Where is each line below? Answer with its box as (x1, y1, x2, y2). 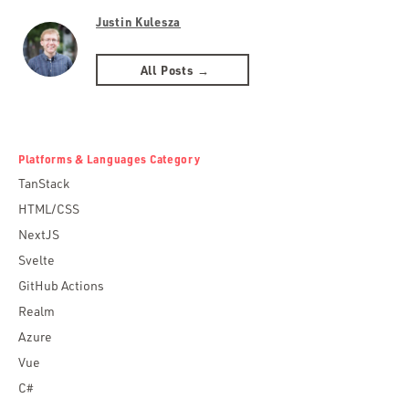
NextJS (18, 226, 59, 243)
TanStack (18, 175, 69, 192)
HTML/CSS (18, 201, 79, 217)
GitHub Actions (18, 278, 104, 294)
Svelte (18, 252, 55, 268)
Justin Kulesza (96, 14, 182, 30)
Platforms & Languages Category (18, 152, 201, 167)
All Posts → (140, 62, 210, 79)
